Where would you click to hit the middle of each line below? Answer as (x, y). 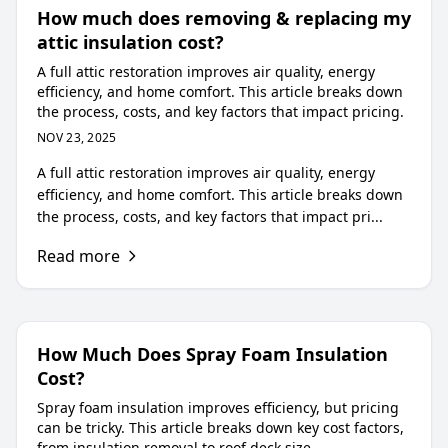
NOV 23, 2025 (77, 137)
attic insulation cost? (130, 42)
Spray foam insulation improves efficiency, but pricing (218, 407)
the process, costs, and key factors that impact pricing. (220, 111)
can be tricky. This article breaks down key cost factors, (220, 427)
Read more (78, 256)
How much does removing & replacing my (224, 18)
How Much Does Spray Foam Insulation (212, 354)
